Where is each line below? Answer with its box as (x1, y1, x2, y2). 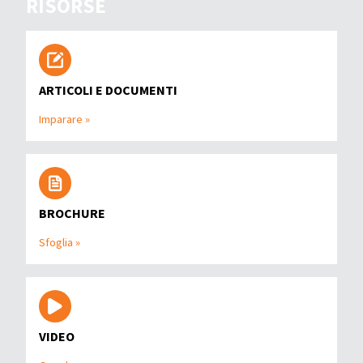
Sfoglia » (39, 235, 80, 250)
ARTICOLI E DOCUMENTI (39, 82, 177, 99)
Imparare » (39, 112, 90, 127)
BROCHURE (39, 205, 105, 222)
